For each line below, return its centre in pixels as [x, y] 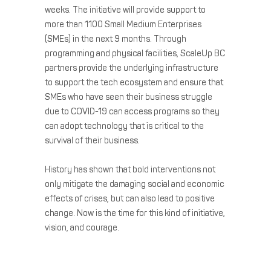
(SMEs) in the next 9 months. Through [116, 39]
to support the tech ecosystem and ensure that [134, 82]
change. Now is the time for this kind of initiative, [135, 213]
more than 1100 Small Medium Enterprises [123, 24]
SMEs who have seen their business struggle [129, 97]
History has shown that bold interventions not [130, 169]
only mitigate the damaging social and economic [135, 184]
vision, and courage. [82, 227]
